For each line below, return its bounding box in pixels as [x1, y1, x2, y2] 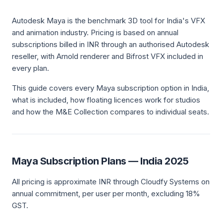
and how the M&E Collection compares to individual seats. [12, 107, 209, 116]
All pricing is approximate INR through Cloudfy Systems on [12, 177, 210, 186]
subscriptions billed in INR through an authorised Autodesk [12, 40, 209, 49]
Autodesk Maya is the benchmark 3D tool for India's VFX [12, 16, 205, 25]
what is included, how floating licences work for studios [12, 95, 200, 105]
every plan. [12, 63, 49, 73]
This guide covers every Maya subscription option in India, [12, 83, 209, 93]
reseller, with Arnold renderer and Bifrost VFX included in [12, 52, 203, 61]
